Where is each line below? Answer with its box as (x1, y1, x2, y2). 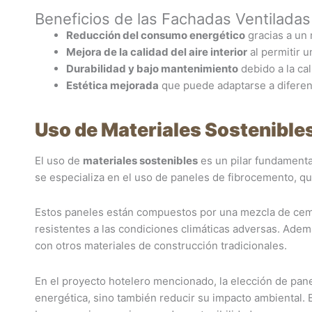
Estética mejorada (66, 79, 159, 92)
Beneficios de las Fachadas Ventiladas (35, 10, 311, 28)
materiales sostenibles (83, 154, 198, 167)
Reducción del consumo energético (66, 29, 245, 42)
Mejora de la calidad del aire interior (66, 45, 247, 58)
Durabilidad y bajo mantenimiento (66, 62, 238, 75)
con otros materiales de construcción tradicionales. (35, 239, 287, 253)
